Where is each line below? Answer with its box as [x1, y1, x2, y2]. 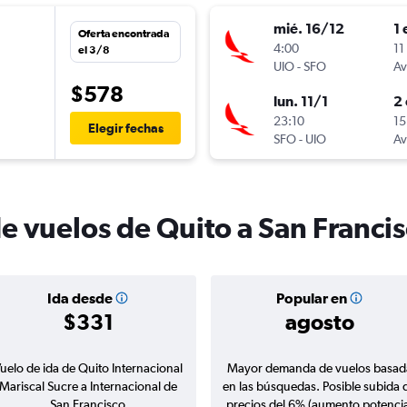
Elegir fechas [87, 121, 164, 136]
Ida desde [46, 290, 113, 307]
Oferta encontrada [78, 27, 169, 41]
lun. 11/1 [273, 93, 328, 110]
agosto [284, 309, 354, 335]
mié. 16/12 [273, 20, 344, 37]
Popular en [275, 290, 347, 307]
